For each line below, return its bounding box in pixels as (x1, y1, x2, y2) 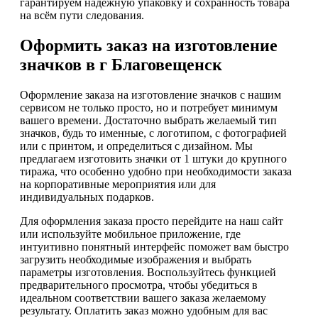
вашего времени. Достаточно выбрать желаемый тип (20, 114, 277, 126)
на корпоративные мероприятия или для (20, 177, 216, 190)
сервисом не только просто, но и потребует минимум (20, 101, 278, 114)
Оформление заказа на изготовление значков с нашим (20, 88, 281, 101)
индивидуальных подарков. (20, 190, 154, 203)
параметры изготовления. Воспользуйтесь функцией (20, 265, 276, 278)
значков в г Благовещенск (20, 55, 222, 74)
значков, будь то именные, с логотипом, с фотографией (20, 126, 287, 139)
